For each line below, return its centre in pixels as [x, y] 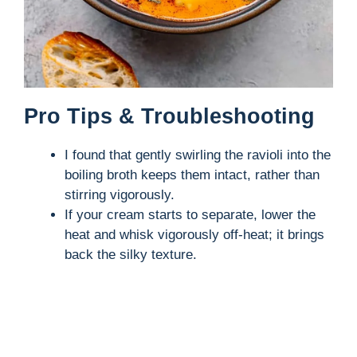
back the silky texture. [131, 255]
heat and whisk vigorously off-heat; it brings [194, 235]
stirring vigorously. [120, 195]
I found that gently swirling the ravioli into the [198, 155]
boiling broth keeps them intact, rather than [192, 175]
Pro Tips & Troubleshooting [169, 117]
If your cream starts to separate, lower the [190, 215]
